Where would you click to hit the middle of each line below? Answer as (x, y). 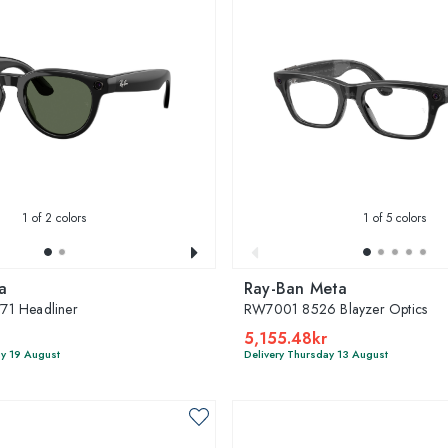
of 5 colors (397, 217)
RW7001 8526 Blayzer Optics (336, 308)
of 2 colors (57, 217)
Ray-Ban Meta (296, 288)
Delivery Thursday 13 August (316, 353)
